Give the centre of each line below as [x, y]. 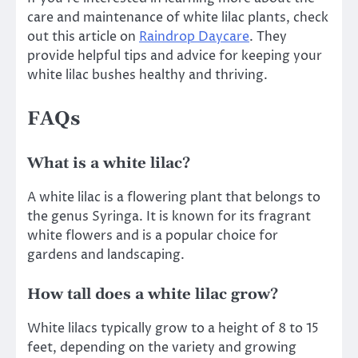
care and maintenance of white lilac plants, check [178, 18]
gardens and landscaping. [106, 255]
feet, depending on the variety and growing [162, 347]
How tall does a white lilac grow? [153, 294]
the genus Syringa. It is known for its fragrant [169, 216]
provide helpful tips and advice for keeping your [175, 56]
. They [268, 37]
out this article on [83, 37]
